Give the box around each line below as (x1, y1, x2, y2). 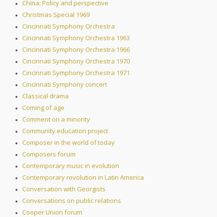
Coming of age (22, 103, 64, 112)
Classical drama (22, 92, 69, 101)
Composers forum (22, 150, 76, 159)
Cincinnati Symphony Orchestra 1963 (22, 33, 130, 43)
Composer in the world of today (22, 138, 115, 147)
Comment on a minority (22, 115, 90, 124)
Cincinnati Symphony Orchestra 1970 (22, 57, 130, 66)
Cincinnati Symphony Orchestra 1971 (22, 68, 130, 77)
